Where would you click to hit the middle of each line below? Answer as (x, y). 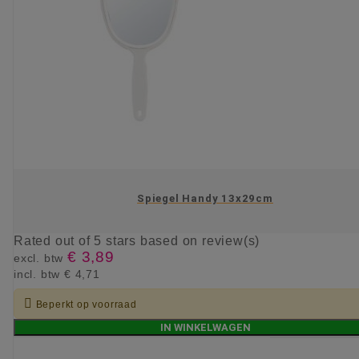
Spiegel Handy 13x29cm (205, 198)
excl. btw (40, 258)
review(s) (231, 241)
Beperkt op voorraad (86, 305)
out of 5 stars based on (129, 241)
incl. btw (39, 274)
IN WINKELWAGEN (205, 328)
